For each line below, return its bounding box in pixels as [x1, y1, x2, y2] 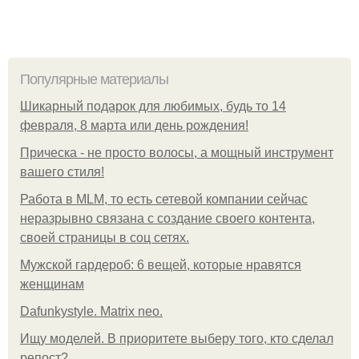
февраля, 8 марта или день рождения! [20, 119, 248, 133]
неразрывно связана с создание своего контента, [20, 212, 315, 226]
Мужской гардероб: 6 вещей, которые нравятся [20, 258, 301, 272]
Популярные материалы [20, 71, 168, 88]
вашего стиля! [20, 165, 104, 179]
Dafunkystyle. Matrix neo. [20, 305, 163, 319]
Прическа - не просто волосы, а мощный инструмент [20, 146, 333, 160]
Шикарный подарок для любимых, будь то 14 [20, 99, 286, 114]
